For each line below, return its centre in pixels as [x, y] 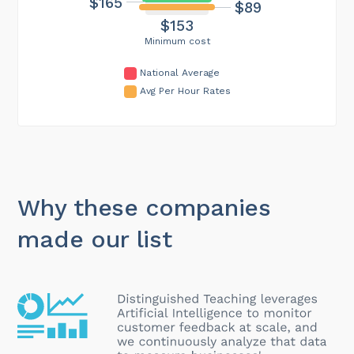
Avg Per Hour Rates [185, 90]
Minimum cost [177, 41]
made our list [95, 239]
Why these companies [144, 207]
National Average [179, 72]
